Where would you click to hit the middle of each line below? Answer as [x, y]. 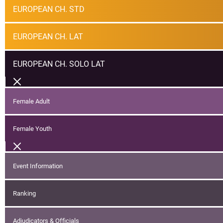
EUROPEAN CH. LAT [48, 36]
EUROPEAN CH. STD [49, 9]
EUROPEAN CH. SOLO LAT [59, 64]
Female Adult [31, 101]
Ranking [24, 193]
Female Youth [32, 128]
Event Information [38, 166]
